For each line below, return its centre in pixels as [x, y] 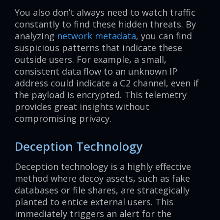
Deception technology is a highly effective [103, 167]
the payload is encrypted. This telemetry [101, 95]
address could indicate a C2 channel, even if [107, 83]
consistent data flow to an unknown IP [96, 71]
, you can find [164, 36]
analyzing [36, 36]
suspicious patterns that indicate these [98, 48]
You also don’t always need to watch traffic [105, 13]
